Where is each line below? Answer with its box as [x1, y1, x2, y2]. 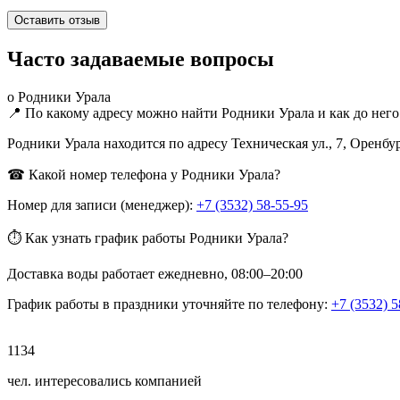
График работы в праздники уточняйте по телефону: [7, 296, 331, 312]
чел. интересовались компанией [7, 372, 202, 388]
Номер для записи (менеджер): [7, 196, 196, 212]
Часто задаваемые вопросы [7, 46, 274, 71]
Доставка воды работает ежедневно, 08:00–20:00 [7, 265, 303, 281]
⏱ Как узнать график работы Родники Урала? [7, 229, 288, 246]
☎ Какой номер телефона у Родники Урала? [7, 166, 280, 182]
